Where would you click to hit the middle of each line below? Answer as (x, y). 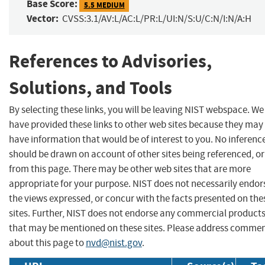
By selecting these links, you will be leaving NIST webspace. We (136, 109)
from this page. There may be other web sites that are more (130, 169)
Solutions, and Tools (91, 88)
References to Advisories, (110, 62)
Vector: (43, 19)
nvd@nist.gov (114, 243)
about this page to (47, 243)
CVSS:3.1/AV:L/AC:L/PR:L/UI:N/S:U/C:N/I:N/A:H (157, 19)
